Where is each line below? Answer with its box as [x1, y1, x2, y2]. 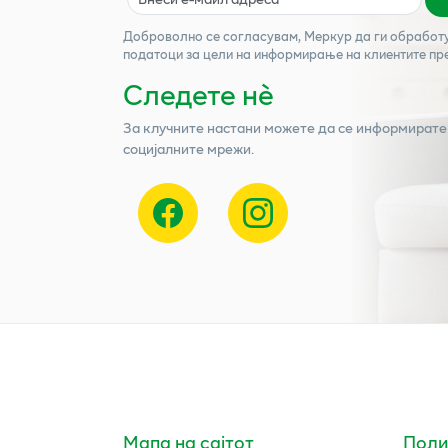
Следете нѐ [123, 72, 274, 116]
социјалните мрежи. [123, 138, 254, 160]
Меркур [304, 26, 352, 47]
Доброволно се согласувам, [123, 26, 304, 47]
